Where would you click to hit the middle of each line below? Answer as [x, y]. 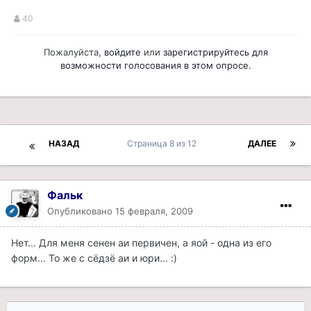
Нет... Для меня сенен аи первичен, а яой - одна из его [141, 243]
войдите [122, 52]
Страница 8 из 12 [163, 144]
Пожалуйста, [74, 52]
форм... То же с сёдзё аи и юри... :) [94, 258]
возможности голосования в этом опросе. [155, 66]
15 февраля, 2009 [154, 211]
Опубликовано [81, 211]
